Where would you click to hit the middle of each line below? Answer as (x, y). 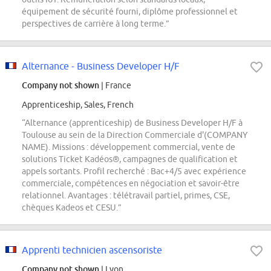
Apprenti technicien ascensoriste (92, 250)
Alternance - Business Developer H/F (101, 66)
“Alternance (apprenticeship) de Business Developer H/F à (132, 123)
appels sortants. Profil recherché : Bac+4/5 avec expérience (134, 171)
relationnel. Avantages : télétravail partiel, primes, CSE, (126, 196)
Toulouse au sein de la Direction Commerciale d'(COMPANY (135, 135)
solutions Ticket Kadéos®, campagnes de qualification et (130, 159)
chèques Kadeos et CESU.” (72, 208)
